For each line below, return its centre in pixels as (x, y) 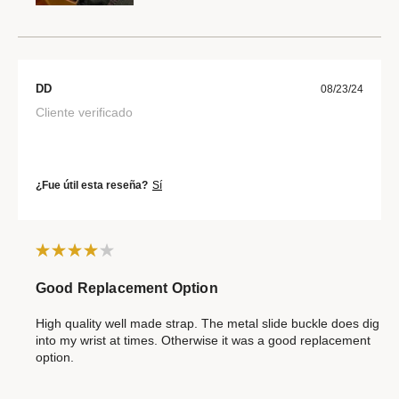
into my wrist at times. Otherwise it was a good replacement (203, 340)
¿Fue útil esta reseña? (92, 185)
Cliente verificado (84, 112)
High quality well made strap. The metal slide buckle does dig (208, 323)
